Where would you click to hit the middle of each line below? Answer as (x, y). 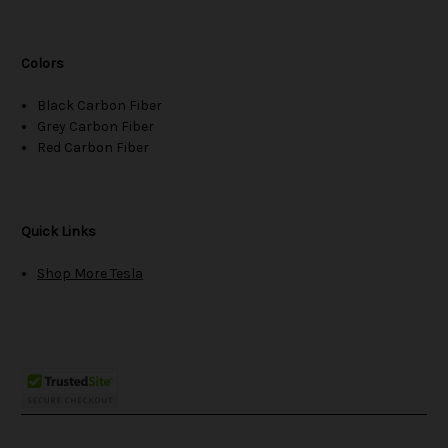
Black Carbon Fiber (100, 106)
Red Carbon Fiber (93, 148)
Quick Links (58, 232)
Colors (42, 64)
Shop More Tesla (90, 274)
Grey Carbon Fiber (96, 127)
